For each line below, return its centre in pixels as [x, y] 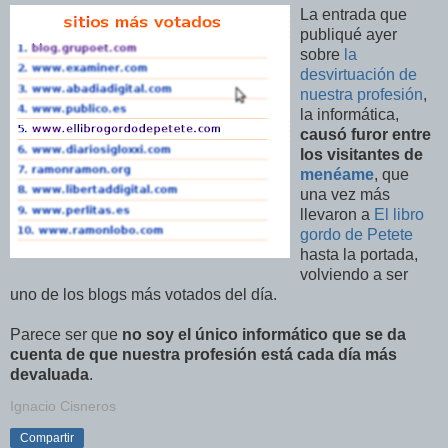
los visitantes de [361, 154]
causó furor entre [365, 134]
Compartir [47, 437]
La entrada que [353, 14]
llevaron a [337, 214]
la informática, [349, 114]
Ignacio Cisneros [63, 405]
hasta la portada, [359, 254]
